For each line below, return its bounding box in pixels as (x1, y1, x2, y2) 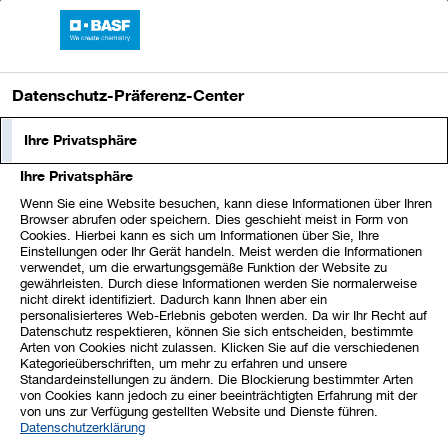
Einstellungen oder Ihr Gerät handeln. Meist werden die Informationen (20, 243, 422, 259)
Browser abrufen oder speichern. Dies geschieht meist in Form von (20, 211, 408, 227)
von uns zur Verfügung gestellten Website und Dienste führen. (20, 403, 378, 419)
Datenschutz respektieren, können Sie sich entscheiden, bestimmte (20, 323, 413, 339)
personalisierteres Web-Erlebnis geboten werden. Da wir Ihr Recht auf (20, 307, 427, 323)
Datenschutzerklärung (20, 419, 145, 435)
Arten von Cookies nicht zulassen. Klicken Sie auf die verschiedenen (20, 339, 419, 355)
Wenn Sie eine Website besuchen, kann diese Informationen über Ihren (20, 195, 432, 211)
